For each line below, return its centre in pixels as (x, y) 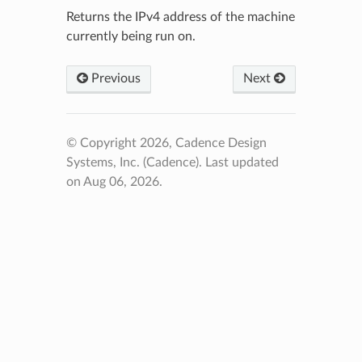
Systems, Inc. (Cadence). (135, 162)
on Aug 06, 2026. (114, 181)
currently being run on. (130, 36)
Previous (114, 78)
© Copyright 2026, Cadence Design (166, 143)
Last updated (242, 162)
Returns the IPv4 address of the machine (180, 17)
